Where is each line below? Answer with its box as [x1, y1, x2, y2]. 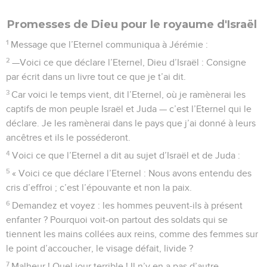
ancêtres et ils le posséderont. [6, 132, 131, 142]
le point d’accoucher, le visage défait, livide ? [6, 243, 193, 253]
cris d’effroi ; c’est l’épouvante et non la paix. [6, 182, 192, 193]
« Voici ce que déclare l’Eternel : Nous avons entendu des [12, 168, 252, 178]
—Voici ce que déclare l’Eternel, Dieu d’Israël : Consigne [12, 57, 247, 67]
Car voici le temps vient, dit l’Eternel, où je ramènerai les [11, 89, 246, 100]
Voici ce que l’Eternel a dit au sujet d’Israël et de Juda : [12, 150, 241, 160]
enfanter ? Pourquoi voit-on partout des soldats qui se [6, 215, 228, 225]
